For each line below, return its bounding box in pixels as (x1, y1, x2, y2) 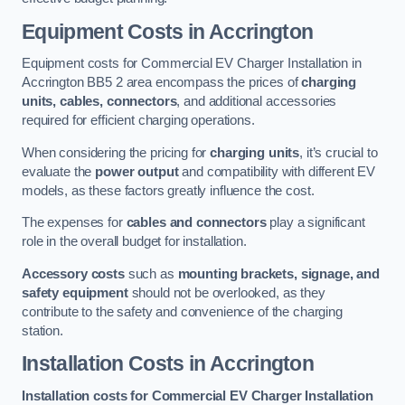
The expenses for (22, 215, 127, 231)
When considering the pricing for (22, 145, 211, 160)
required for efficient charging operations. (22, 113, 255, 128)
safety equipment (22, 285, 128, 300)
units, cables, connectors (22, 94, 177, 109)
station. (22, 323, 63, 338)
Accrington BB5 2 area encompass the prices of (22, 75, 302, 90)
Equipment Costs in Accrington (22, 19, 314, 43)
